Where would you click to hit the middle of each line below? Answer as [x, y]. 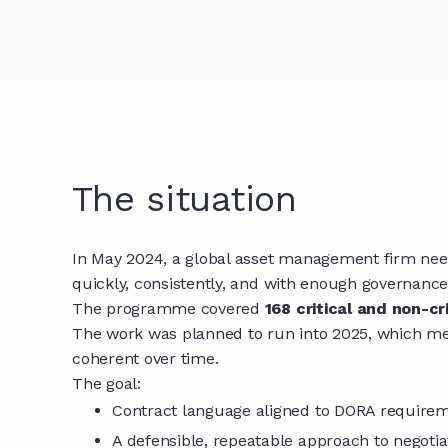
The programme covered [168, 308]
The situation [184, 199]
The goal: [106, 383]
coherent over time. [145, 358]
